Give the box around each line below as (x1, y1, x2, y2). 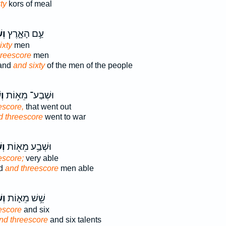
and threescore (5, 164, 59, 173)
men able (58, 164, 94, 173)
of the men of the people (44, 61, 133, 70)
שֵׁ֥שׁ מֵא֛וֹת (5, 193, 45, 204)
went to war (42, 112, 86, 121)
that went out (23, 102, 71, 111)
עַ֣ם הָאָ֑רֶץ (5, 28, 44, 39)
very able (23, 154, 59, 162)
